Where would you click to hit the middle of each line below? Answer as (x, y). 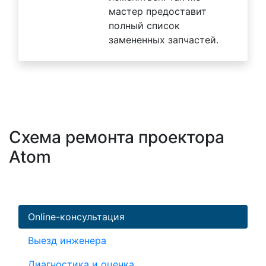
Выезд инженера (67, 240)
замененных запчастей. (164, 39)
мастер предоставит (158, 11)
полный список (144, 25)
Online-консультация (76, 216)
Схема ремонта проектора (117, 137)
